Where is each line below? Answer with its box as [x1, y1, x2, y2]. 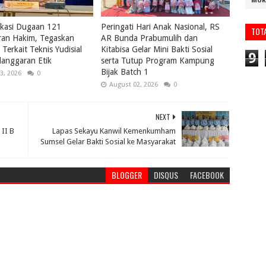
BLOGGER [112, 168, 142, 181]
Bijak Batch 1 [101, 66, 149, 77]
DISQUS [154, 168, 179, 181]
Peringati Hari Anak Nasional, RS [101, 21, 220, 31]
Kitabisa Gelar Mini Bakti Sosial [101, 44, 213, 54]
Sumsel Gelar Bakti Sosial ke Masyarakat [40, 137, 176, 146]
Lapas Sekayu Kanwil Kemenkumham [52, 126, 176, 135]
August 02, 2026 [109, 80, 159, 88]
